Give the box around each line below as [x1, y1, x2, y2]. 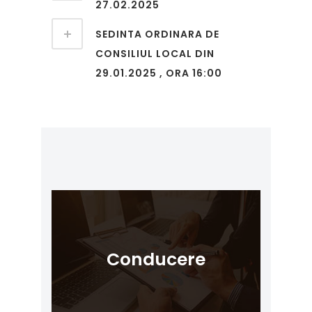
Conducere [107, 247, 205, 272]
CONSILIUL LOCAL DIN [95, 47, 214, 61]
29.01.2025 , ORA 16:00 [95, 66, 222, 80]
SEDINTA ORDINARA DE [95, 27, 219, 41]
